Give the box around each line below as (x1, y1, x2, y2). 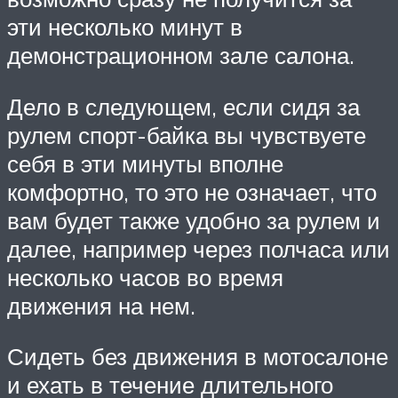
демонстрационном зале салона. (7, 41, 361, 70)
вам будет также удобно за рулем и (7, 205, 380, 235)
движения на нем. (7, 291, 195, 320)
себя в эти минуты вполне (7, 148, 283, 178)
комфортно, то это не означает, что (7, 177, 377, 206)
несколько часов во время (7, 262, 283, 291)
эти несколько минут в (7, 12, 243, 42)
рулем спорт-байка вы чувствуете (7, 120, 366, 149)
